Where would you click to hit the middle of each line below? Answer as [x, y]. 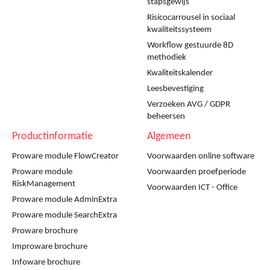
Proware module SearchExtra [64, 215]
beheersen [166, 116]
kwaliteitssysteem [179, 30]
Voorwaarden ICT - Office [192, 187]
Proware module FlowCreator [65, 156]
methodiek [167, 57]
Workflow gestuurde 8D [190, 45]
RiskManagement [44, 184]
